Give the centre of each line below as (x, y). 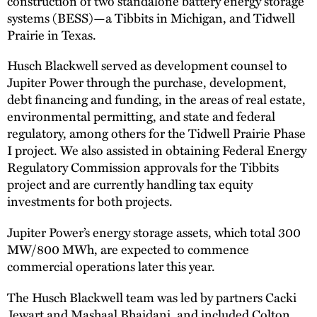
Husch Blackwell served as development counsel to (147, 65)
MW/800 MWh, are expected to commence (128, 249)
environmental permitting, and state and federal (141, 116)
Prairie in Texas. (52, 34)
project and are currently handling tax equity (130, 184)
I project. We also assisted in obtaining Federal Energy (157, 150)
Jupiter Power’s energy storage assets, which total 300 (154, 232)
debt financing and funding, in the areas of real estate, (156, 99)
